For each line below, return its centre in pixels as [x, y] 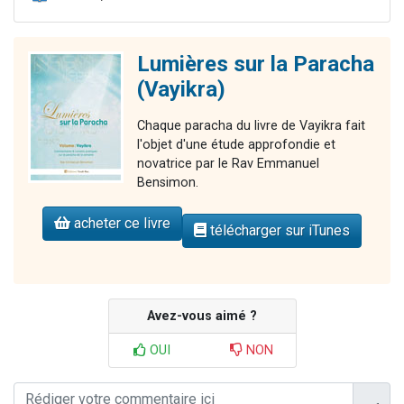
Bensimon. [168, 183]
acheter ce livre [120, 224]
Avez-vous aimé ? [202, 317]
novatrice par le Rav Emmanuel [228, 164]
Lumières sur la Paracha [256, 64]
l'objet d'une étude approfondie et [236, 145]
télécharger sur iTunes [278, 231]
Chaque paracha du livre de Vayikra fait [251, 126]
